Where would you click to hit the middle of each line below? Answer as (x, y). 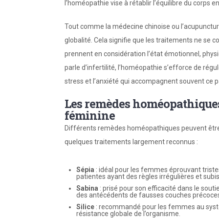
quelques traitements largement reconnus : (131, 142)
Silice (85, 207)
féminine (90, 115)
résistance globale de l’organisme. (128, 213)
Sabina (87, 188)
